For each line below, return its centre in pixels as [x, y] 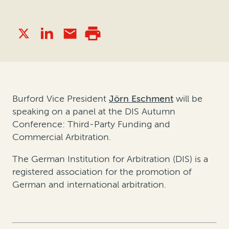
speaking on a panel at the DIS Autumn [94, 112]
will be [188, 99]
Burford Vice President [61, 99]
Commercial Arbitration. [62, 137]
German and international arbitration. [89, 185]
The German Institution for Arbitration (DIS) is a [110, 159]
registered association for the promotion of [102, 172]
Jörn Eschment [141, 99]
